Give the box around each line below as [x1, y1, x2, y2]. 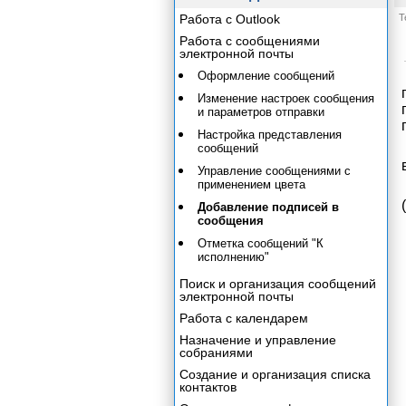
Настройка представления [198, 128, 342, 141]
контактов [179, 380, 237, 394]
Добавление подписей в [198, 200, 339, 214]
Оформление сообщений [198, 69, 334, 82]
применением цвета [198, 178, 305, 191]
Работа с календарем [179, 311, 308, 325]
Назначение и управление [179, 333, 336, 347]
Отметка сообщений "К [198, 237, 324, 250]
